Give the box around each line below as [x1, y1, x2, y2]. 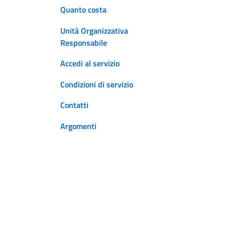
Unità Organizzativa [60, 24, 128, 37]
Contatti [60, 99, 88, 111]
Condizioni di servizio [60, 78, 133, 90]
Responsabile [60, 36, 107, 49]
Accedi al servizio [60, 57, 120, 70]
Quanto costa [60, 3, 106, 16]
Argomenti [60, 120, 96, 132]
